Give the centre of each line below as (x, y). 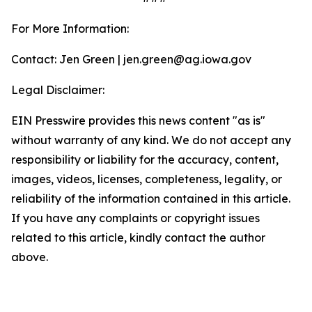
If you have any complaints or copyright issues (135, 218)
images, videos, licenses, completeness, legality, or (147, 179)
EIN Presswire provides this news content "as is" (138, 120)
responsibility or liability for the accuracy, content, (145, 159)
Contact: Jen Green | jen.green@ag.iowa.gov (131, 59)
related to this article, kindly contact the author (138, 237)
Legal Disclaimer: (58, 90)
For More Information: (70, 29)
